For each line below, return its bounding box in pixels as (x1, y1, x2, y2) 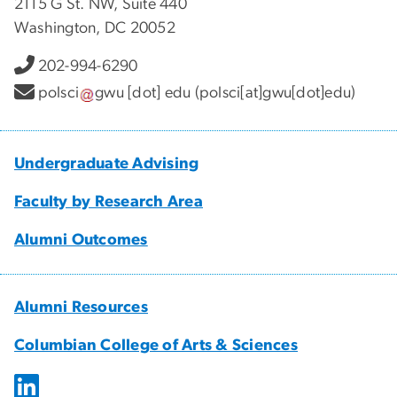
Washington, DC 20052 (14, 19, 175, 36)
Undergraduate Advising (14, 155, 199, 172)
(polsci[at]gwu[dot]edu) (191, 85, 356, 102)
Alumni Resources (14, 299, 148, 315)
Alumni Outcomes (14, 231, 148, 248)
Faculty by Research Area (14, 193, 203, 210)
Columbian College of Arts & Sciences (14, 337, 298, 354)
